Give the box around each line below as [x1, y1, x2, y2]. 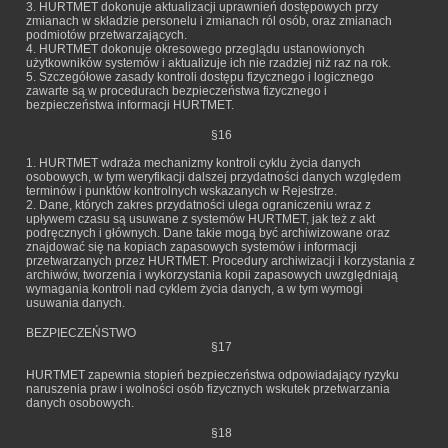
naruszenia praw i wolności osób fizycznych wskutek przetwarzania [26, 382, 390, 396]
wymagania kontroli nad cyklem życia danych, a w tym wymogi [26, 282, 363, 296]
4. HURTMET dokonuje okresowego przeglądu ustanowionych [26, 42, 365, 56]
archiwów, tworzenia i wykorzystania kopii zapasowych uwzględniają [26, 268, 398, 282]
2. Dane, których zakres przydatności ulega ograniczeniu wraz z [26, 198, 371, 212]
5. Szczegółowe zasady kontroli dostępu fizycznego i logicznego [26, 70, 374, 84]
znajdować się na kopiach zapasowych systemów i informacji [26, 240, 357, 254]
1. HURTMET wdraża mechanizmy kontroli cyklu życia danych [26, 156, 361, 170]
